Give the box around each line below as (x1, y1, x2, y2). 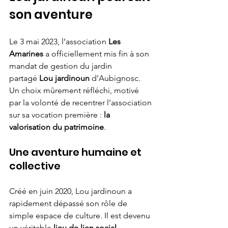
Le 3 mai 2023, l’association (9, 37, 108, 46)
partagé (9, 73, 39, 83)
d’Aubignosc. (90, 73, 142, 83)
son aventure (9, 6, 93, 23)
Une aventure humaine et (9, 145, 144, 159)
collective (9, 159, 61, 173)
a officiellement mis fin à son (43, 49, 151, 59)
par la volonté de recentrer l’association (9, 98, 154, 107)
